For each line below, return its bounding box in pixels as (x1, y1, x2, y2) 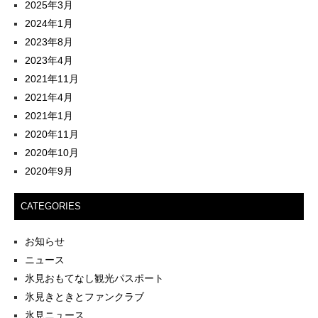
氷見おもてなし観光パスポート (25, 273, 164, 285)
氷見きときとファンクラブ (25, 291, 144, 303)
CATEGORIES (21, 201, 81, 212)
